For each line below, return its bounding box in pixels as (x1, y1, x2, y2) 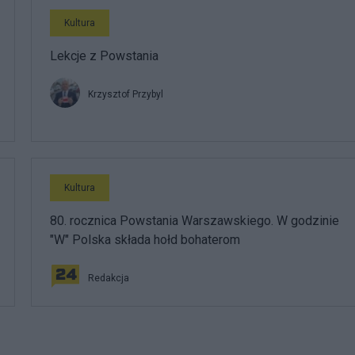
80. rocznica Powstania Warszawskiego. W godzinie (50, 213, 339, 228)
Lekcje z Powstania (50, 48, 158, 63)
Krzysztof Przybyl (88, 89, 163, 100)
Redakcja (88, 273, 129, 284)
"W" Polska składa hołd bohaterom (50, 232, 240, 247)
